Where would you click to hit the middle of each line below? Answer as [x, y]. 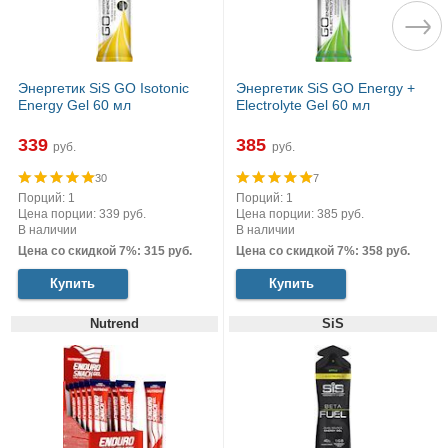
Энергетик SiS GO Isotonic [103, 87]
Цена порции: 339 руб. [81, 213]
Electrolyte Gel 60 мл [303, 104]
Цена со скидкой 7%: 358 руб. [323, 251]
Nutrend [114, 324]
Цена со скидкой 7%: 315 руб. [104, 251]
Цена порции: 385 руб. [300, 213]
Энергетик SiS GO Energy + [325, 87]
